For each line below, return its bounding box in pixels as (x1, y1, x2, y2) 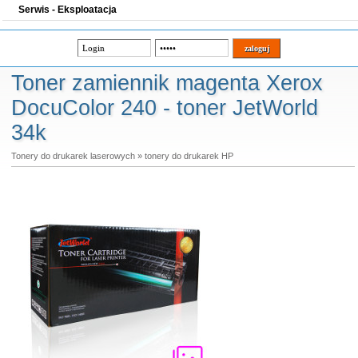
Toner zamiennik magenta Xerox (10, 71, 323, 95)
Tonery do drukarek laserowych (10, 151, 135, 161)
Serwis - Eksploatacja (18, 4, 117, 15)
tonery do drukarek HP (144, 151, 233, 161)
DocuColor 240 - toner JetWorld (10, 96, 318, 120)
